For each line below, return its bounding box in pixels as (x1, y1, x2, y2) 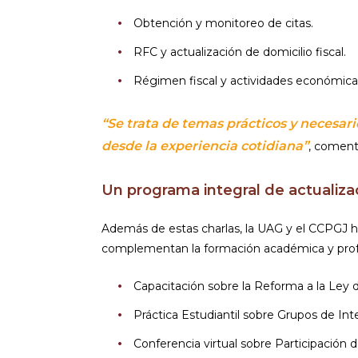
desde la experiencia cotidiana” (101, 137, 308, 153)
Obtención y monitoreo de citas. (133, 15, 313, 30)
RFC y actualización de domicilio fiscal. (133, 44, 346, 59)
